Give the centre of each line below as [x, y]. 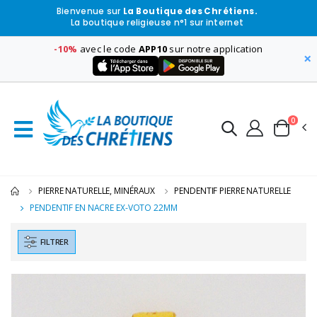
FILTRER [54, 242]
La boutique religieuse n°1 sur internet [157, 23]
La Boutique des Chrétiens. [190, 12]
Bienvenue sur [90, 12]
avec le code [108, 48]
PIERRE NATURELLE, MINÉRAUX [97, 191]
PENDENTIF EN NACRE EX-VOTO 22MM [104, 208]
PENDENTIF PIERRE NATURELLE [233, 191]
